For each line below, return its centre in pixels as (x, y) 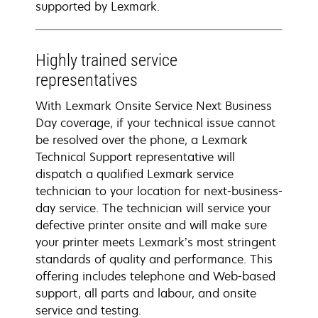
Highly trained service (106, 60)
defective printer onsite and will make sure (151, 225)
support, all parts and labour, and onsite (146, 293)
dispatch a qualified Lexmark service (135, 174)
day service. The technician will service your (153, 208)
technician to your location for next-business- (159, 191)
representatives (87, 80)
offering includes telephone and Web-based (155, 276)
